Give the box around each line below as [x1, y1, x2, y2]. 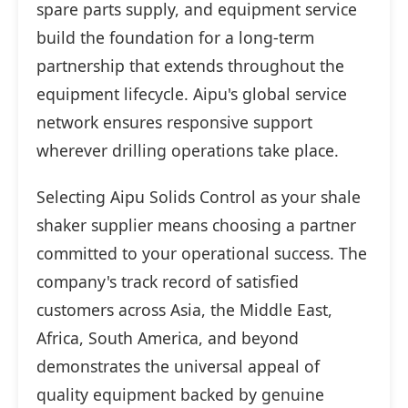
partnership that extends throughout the [36, 55, 344, 77]
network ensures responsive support [36, 111, 312, 134]
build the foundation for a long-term [36, 26, 314, 49]
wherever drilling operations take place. [36, 139, 339, 162]
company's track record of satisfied [36, 270, 299, 293]
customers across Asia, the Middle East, [36, 299, 332, 321]
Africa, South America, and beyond [36, 327, 299, 350]
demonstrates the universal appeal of [36, 355, 320, 378]
